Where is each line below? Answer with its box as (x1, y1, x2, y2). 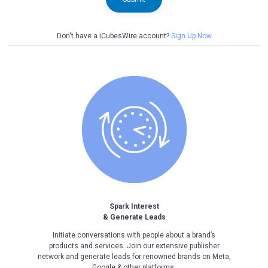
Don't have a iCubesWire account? (56, 32, 171, 41)
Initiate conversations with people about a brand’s (53, 231, 215, 240)
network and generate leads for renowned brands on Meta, (37, 252, 231, 261)
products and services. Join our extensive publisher (48, 242, 220, 251)
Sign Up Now (170, 32, 212, 41)
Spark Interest (109, 202, 159, 211)
